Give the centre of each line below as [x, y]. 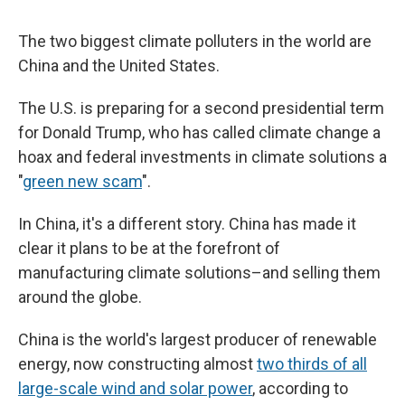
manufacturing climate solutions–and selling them [199, 273]
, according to [300, 389]
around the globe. [80, 297]
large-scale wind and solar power [135, 389]
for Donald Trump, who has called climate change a [199, 133]
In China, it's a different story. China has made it [187, 224]
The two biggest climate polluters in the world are [195, 42]
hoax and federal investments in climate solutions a [202, 157]
